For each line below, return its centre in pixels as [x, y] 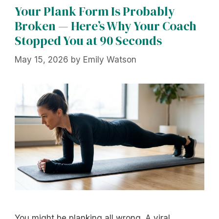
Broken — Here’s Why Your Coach [106, 26]
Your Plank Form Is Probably [95, 11]
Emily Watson [110, 59]
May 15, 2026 [42, 59]
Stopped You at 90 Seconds [88, 41]
